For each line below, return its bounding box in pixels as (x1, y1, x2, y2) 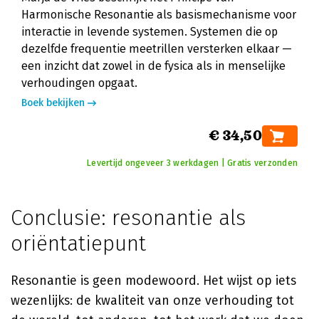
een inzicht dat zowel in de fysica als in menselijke (21, 59, 286, 73)
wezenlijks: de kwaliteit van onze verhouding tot (11, 293, 294, 308)
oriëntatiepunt (11, 231, 146, 256)
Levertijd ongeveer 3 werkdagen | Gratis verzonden (87, 158, 298, 168)
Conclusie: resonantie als (11, 205, 246, 231)
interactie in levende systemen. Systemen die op (21, 25, 278, 38)
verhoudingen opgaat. (21, 76, 137, 90)
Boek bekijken (21, 97, 85, 109)
